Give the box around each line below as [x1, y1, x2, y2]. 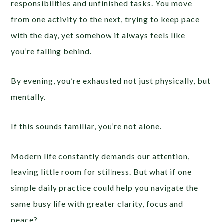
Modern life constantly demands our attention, [11, 151, 190, 161]
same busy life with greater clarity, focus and [11, 198, 184, 208]
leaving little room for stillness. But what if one [11, 166, 192, 176]
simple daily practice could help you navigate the [11, 182, 199, 192]
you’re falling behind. [11, 46, 92, 55]
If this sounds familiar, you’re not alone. [11, 121, 162, 131]
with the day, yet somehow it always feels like [11, 30, 186, 40]
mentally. [11, 91, 46, 101]
